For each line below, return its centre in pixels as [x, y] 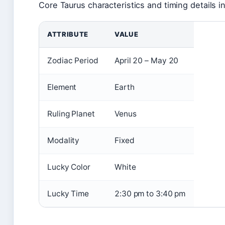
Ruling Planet [71, 114]
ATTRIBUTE [68, 34]
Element [62, 87]
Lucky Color [69, 167]
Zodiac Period [73, 60]
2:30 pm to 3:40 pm [150, 193]
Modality [64, 140]
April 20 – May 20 [147, 60]
